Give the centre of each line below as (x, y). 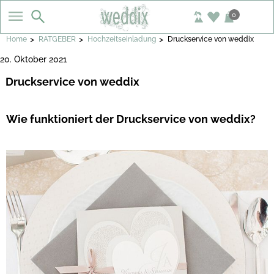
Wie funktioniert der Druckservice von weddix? (131, 119)
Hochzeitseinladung (122, 39)
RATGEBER (57, 39)
